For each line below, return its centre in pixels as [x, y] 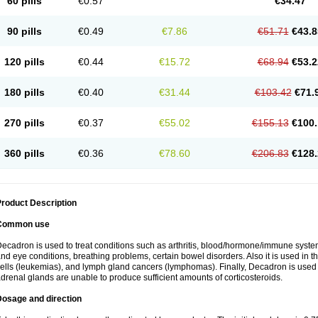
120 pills [24, 62]
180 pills [24, 92]
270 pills [24, 123]
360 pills [24, 153]
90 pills [24, 31]
